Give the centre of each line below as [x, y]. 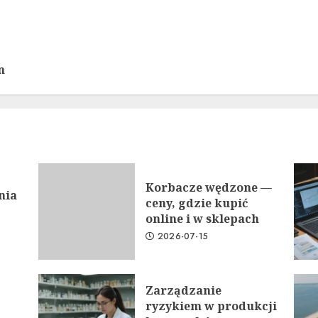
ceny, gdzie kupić [196, 203]
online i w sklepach [202, 219]
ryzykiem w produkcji [211, 306]
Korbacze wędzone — [208, 187]
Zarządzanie [183, 290]
